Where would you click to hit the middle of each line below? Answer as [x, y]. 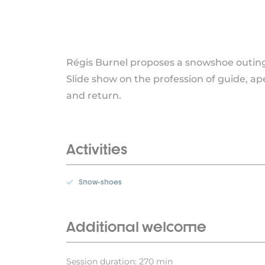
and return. [94, 96]
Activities [97, 149]
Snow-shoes [100, 182]
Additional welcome [136, 227]
